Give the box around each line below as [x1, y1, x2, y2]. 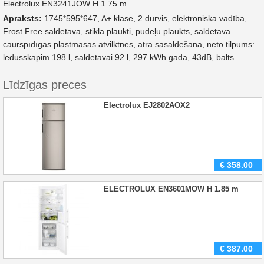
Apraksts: [3, 14, 44, 23]
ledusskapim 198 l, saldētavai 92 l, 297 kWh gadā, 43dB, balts [3, 52, 234, 62]
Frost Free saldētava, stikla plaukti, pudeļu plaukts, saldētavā [3, 27, 230, 36]
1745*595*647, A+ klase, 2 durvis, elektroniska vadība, [44, 14, 247, 23]
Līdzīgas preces [3, 78, 87, 91]
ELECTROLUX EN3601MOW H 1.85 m [104, 184, 239, 193]
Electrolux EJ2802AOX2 [104, 101, 190, 110]
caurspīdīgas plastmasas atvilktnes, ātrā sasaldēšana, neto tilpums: [3, 39, 255, 49]
